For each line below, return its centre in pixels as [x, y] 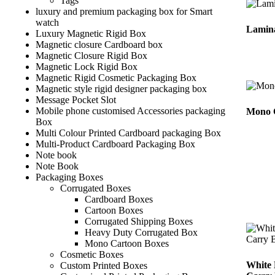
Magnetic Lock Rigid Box [87, 67]
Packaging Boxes [69, 177]
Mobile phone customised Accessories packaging [130, 111]
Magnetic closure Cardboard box [99, 45]
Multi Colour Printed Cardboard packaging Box [128, 133]
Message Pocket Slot [76, 100]
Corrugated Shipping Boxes [139, 222]
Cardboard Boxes [119, 199]
